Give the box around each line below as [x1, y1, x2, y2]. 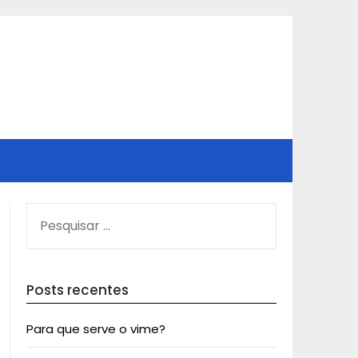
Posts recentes [26, 280, 129, 300]
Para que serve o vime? [26, 320, 165, 337]
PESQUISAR [25, 203, 88, 220]
